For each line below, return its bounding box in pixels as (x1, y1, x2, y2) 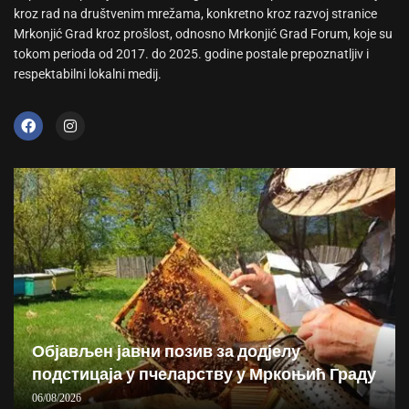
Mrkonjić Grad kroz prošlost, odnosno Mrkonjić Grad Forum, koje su (14, 26, 393, 42)
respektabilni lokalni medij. (14, 67, 162, 82)
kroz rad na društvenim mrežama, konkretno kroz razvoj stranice (14, 6, 377, 22)
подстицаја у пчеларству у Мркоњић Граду (32, 363, 376, 384)
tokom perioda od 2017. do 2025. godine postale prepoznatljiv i (14, 47, 369, 62)
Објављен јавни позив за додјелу (32, 341, 300, 362)
